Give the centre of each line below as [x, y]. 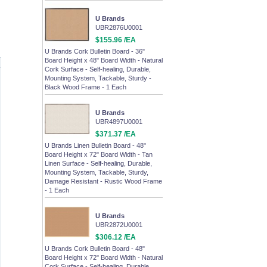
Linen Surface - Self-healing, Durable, [98, 163]
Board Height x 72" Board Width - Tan [99, 154]
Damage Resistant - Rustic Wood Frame [103, 181]
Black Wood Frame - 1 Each [86, 87]
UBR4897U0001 [119, 122]
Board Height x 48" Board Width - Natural [104, 60]
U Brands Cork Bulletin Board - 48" [95, 249]
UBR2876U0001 [119, 27]
